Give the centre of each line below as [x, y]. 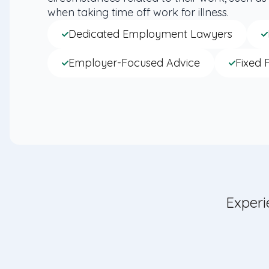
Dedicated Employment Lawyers [150, 34]
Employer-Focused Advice [134, 63]
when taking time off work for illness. [138, 12]
